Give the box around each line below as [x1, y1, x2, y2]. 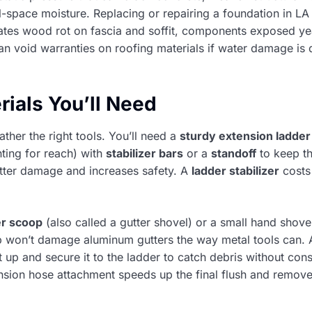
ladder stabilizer [192, 164, 279, 178]
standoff [211, 146, 256, 161]
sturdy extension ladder [180, 129, 311, 143]
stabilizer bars [106, 146, 183, 161]
